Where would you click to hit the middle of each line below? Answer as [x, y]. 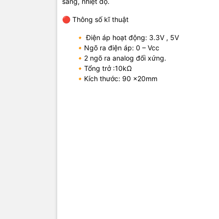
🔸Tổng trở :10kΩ [97, 68]
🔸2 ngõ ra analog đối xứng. [114, 58]
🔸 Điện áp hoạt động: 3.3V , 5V [120, 38]
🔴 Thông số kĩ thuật [95, 20]
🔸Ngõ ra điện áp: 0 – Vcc [112, 48]
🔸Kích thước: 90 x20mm [110, 79]
